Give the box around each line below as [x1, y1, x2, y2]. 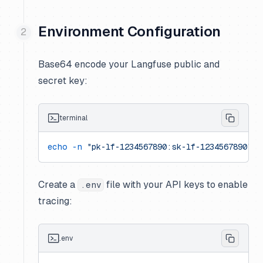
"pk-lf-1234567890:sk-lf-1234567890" [82, 142, 252, 151]
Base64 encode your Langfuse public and [38, 59, 220, 70]
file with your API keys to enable [104, 179, 248, 190]
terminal [59, 113, 87, 122]
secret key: [38, 75, 87, 86]
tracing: [38, 195, 72, 207]
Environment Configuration [38, 23, 221, 39]
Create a [38, 179, 77, 190]
